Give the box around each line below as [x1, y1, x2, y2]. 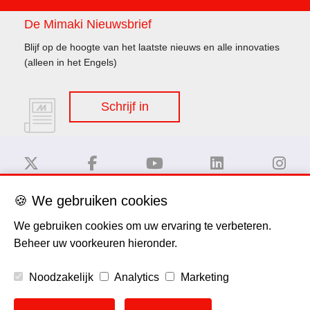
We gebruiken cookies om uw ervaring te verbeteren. [14, 220, 271, 232]
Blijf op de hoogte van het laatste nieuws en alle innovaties [24, 41, 280, 53]
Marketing [178, 271, 229, 283]
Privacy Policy [122, 244, 188, 257]
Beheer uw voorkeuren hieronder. [14, 237, 177, 249]
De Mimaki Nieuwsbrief [24, 17, 152, 31]
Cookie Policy [124, 281, 186, 293]
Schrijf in [100, 100, 149, 114]
